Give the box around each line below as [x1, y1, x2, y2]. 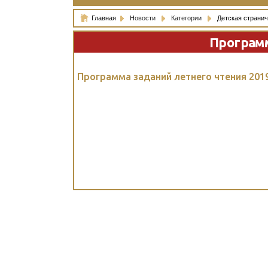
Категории [171, 14, 203, 22]
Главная [92, 14, 116, 22]
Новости [130, 14, 157, 22]
